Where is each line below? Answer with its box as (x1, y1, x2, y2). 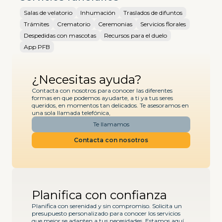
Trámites (24, 20, 49, 28)
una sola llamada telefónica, (32, 109, 111, 116)
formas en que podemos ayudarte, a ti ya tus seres (32, 94, 173, 102)
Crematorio (57, 20, 90, 28)
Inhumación (80, 8, 115, 16)
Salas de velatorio (24, 8, 72, 16)
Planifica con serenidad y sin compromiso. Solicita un (32, 202, 182, 210)
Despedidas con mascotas (24, 31, 96, 39)
